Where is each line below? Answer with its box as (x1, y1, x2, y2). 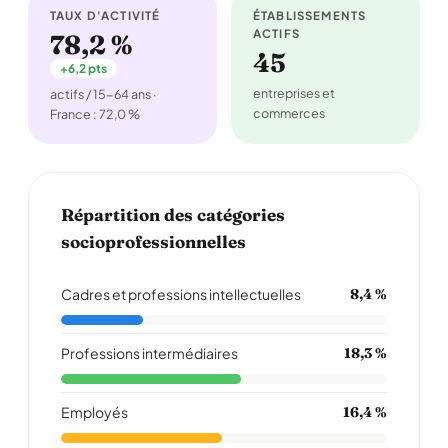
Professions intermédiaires (61, 344, 238, 362)
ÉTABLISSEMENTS (253, 8, 367, 23)
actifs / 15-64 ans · (50, 86, 157, 102)
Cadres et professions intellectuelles (61, 285, 301, 303)
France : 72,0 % (50, 106, 140, 122)
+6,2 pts (60, 61, 107, 76)
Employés (61, 403, 128, 421)
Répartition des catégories (61, 204, 285, 225)
